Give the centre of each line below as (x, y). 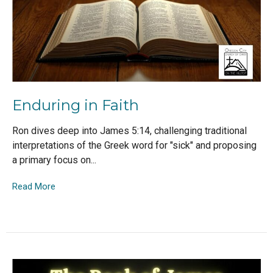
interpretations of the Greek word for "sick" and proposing (134, 145)
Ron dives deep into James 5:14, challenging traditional (129, 130)
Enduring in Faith (76, 105)
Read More (34, 186)
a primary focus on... (54, 160)
